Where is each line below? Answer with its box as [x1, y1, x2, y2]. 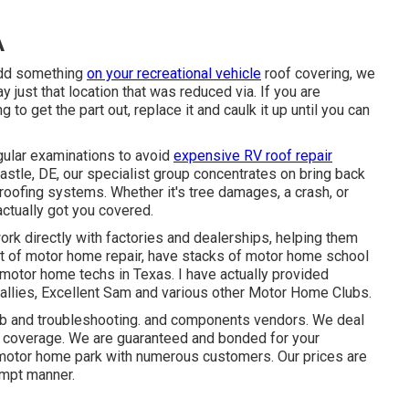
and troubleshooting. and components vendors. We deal [7, 311, 364, 329]
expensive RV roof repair [173, 147, 332, 164]
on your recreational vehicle [87, 65, 261, 82]
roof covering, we [261, 65, 375, 82]
